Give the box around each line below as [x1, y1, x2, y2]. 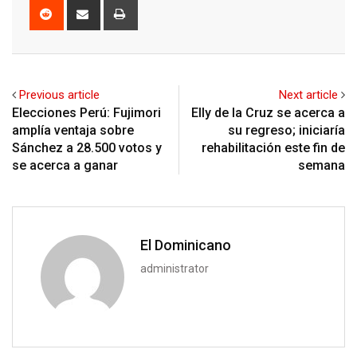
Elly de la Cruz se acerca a [191, 105, 345, 121]
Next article [279, 88, 338, 103]
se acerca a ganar [12, 158, 118, 174]
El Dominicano [140, 237, 231, 254]
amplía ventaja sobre [12, 123, 134, 139]
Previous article [19, 88, 100, 103]
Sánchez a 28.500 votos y [12, 140, 162, 156]
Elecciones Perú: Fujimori [12, 105, 161, 121]
